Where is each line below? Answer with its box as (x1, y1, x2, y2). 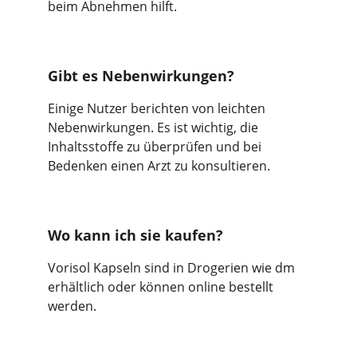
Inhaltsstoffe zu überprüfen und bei (48, 138, 265, 155)
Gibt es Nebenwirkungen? (48, 66, 234, 85)
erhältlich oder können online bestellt (48, 278, 277, 296)
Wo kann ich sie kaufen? (48, 226, 223, 245)
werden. (48, 297, 96, 315)
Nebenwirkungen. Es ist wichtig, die (48, 119, 261, 136)
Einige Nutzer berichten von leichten (48, 100, 269, 117)
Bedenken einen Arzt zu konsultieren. (48, 157, 270, 175)
